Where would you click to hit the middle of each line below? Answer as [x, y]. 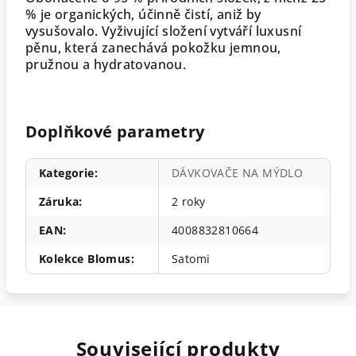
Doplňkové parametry [115, 132]
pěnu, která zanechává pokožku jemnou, [153, 48]
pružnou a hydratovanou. [108, 64]
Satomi [191, 259]
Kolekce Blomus [85, 259]
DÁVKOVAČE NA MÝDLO [238, 173]
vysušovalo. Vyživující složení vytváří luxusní [164, 31]
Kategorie [67, 173]
